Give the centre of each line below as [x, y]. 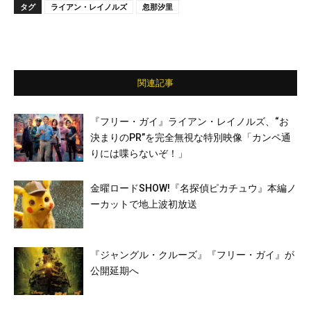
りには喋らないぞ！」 [139, 154]
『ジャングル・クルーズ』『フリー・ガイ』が [192, 255]
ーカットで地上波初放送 [144, 204]
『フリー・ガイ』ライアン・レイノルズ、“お [190, 122]
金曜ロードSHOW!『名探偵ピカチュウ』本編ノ [193, 188]
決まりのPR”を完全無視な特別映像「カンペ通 [191, 138]
